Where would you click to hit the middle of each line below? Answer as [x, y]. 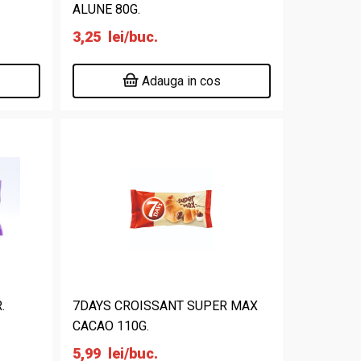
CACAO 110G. [111, 326]
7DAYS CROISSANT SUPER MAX [166, 306]
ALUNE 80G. [107, 9]
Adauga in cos [182, 81]
